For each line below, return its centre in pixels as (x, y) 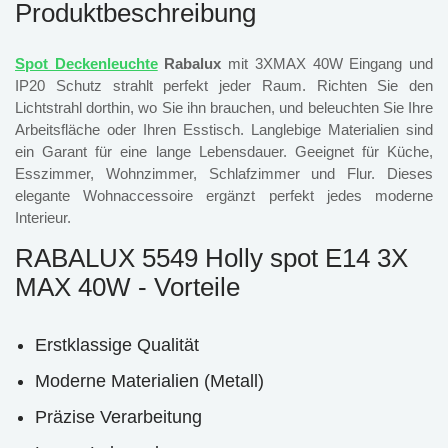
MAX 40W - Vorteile (127, 286)
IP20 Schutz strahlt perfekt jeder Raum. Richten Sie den (224, 85)
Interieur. (43, 217)
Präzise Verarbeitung (118, 416)
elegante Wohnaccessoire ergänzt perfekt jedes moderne (224, 195)
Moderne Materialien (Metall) (149, 380)
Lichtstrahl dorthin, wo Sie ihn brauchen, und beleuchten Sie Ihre (224, 107)
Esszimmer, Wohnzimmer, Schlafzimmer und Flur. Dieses (224, 173)
